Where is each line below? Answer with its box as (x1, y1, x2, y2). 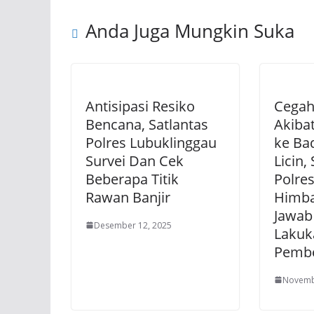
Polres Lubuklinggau (86, 132, 217, 152)
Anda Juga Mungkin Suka (86, 18, 294, 43)
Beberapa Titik (86, 169, 179, 189)
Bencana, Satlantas (86, 114, 208, 134)
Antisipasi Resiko (86, 96, 195, 116)
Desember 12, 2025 (94, 219, 172, 231)
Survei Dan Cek (86, 151, 184, 170)
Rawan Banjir (86, 187, 174, 207)
